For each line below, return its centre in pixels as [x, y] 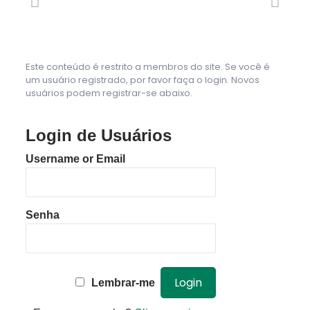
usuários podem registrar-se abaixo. [109, 93]
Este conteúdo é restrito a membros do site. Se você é [147, 67]
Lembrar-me [123, 283]
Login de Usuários [98, 136]
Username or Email [75, 159]
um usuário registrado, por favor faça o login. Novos [142, 80]
